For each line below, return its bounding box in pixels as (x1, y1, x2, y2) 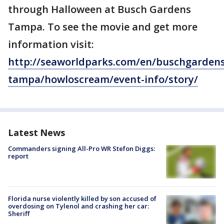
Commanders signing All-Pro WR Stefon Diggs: (8, 144, 155, 153)
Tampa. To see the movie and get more (8, 20, 197, 33)
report (8, 151, 28, 160)
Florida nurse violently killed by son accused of (8, 193, 156, 203)
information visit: (8, 37, 94, 51)
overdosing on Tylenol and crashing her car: (8, 201, 149, 210)
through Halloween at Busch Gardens (8, 2, 191, 16)
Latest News (8, 126, 65, 138)
